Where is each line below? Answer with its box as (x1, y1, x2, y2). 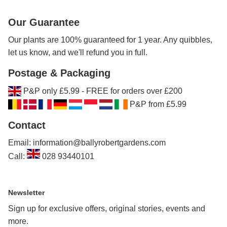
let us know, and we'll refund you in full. (8, 48, 147, 57)
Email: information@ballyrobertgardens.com (8, 138, 166, 147)
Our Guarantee (8, 17, 80, 28)
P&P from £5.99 (130, 100, 186, 109)
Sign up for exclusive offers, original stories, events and (8, 204, 205, 213)
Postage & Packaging (8, 67, 110, 79)
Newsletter (8, 188, 45, 197)
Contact (8, 119, 46, 131)
